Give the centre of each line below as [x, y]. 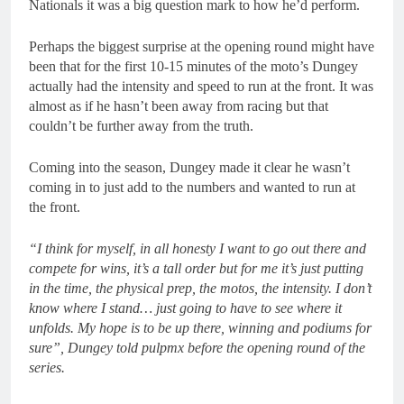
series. [49, 367]
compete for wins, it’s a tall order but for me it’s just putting [196, 268]
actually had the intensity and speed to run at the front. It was [201, 86]
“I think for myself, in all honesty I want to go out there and [197, 248]
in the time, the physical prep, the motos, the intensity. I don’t [200, 288]
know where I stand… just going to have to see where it [185, 308]
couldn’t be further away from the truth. [141, 126]
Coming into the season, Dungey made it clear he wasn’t [189, 167]
